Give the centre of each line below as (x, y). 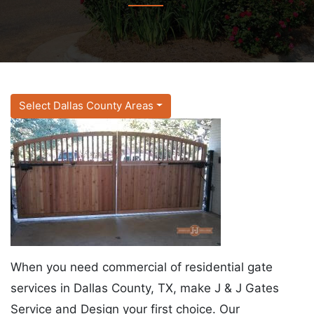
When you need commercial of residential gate (142, 267)
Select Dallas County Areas (87, 106)
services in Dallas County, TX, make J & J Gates (145, 288)
